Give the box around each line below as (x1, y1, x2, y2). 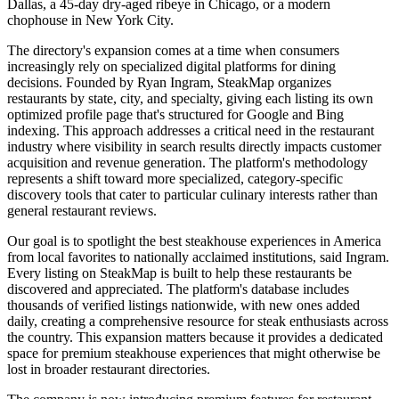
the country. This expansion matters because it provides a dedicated (7, 329, 383, 345)
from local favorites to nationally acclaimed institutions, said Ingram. (7, 248, 389, 265)
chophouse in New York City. (7, 12, 174, 28)
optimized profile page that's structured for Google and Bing (7, 106, 344, 122)
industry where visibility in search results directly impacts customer (7, 138, 381, 154)
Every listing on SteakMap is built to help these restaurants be (7, 265, 352, 281)
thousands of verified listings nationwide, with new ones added (7, 297, 360, 313)
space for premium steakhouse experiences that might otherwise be (7, 345, 380, 361)
